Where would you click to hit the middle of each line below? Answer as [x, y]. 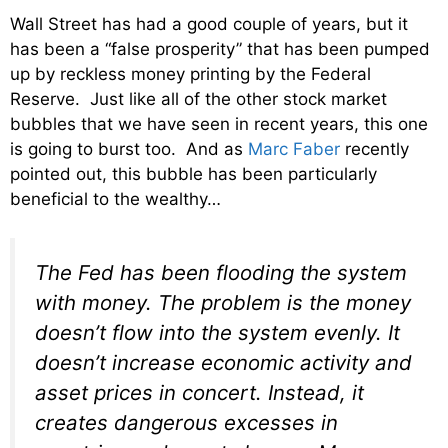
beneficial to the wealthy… [115, 199]
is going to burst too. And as [129, 149]
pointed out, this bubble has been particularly [193, 174]
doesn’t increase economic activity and [223, 362]
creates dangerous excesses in [186, 422]
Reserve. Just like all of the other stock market [198, 99]
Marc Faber [294, 149]
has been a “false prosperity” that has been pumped [220, 49]
